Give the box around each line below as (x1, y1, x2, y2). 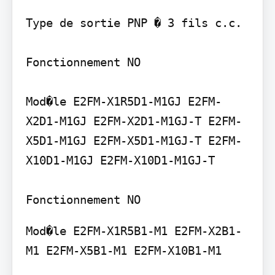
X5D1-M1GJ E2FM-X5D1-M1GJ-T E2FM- (25, 133, 242, 147)
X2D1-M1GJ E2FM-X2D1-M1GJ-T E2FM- (25, 114, 242, 128)
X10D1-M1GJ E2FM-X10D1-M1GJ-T (25, 153, 215, 167)
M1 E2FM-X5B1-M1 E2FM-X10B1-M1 (25, 243, 222, 257)
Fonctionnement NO (25, 55, 141, 69)
